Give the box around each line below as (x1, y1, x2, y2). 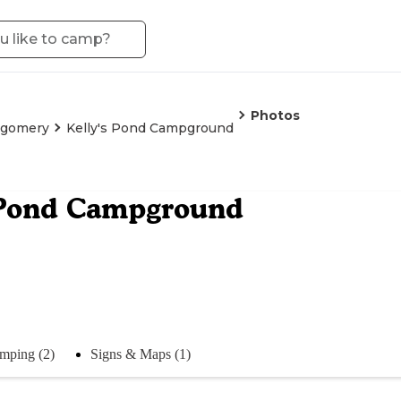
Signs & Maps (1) (90, 346, 191, 362)
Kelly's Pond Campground (66, 120, 234, 136)
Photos (251, 107, 300, 124)
